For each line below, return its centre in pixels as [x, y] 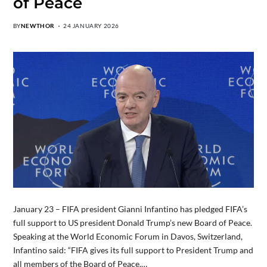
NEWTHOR [38, 26]
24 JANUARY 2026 [91, 26]
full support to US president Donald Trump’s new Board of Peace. [132, 223]
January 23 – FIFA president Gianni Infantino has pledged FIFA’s [130, 209]
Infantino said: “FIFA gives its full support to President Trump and [133, 250]
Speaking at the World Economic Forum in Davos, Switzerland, [128, 237]
